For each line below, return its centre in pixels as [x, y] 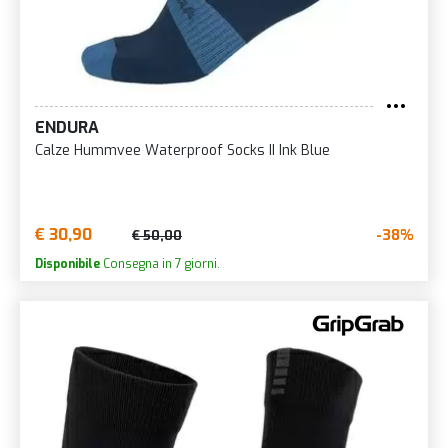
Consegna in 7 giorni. [160, 264]
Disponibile [67, 264]
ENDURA [67, 127]
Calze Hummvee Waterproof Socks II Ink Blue [182, 150]
